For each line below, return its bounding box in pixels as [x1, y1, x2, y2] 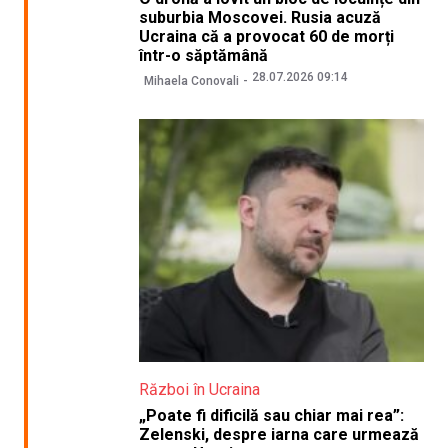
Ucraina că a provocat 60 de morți [138, 26, 394, 46]
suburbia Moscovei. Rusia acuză [138, 7, 381, 27]
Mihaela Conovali [143, 74, 239, 89]
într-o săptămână [138, 45, 268, 65]
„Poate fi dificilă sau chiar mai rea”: [138, 406, 404, 426]
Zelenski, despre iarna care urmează [138, 425, 419, 445]
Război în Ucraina [138, 380, 260, 400]
